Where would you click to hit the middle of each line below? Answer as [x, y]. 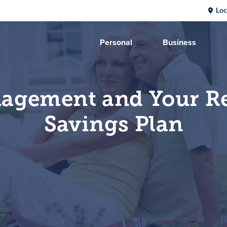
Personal [116, 43]
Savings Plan [113, 124]
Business [179, 43]
